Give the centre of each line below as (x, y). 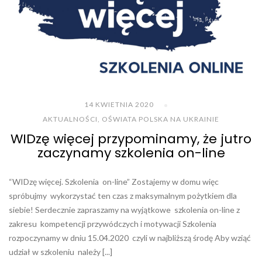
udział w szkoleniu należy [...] (61, 252)
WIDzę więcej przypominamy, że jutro (131, 139)
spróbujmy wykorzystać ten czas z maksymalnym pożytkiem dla (123, 196)
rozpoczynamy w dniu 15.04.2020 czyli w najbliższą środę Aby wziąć (130, 238)
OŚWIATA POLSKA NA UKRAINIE (161, 119)
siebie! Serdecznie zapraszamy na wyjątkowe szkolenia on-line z (125, 210)
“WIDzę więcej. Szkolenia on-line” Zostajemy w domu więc (114, 182)
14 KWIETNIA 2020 (119, 105)
